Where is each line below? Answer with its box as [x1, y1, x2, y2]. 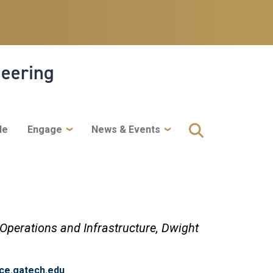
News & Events [91, 123, 160, 135]
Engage [27, 123, 62, 135]
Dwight [161, 220, 199, 235]
